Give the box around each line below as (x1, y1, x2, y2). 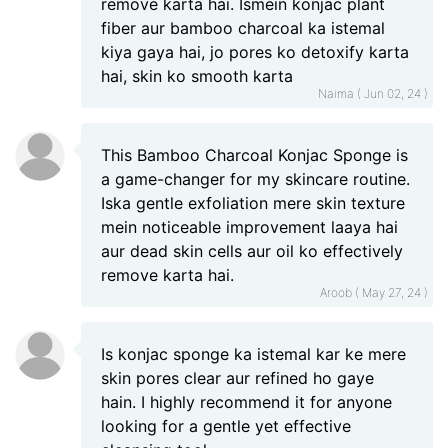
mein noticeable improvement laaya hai (101, 217, 398, 237)
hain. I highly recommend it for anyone (101, 392, 392, 412)
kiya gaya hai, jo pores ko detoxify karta (101, 42, 409, 62)
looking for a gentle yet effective (101, 416, 351, 436)
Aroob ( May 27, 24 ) (320, 285, 428, 300)
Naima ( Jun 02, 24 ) (318, 86, 428, 101)
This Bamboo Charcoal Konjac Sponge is (101, 145, 408, 165)
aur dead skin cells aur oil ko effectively (101, 241, 403, 261)
